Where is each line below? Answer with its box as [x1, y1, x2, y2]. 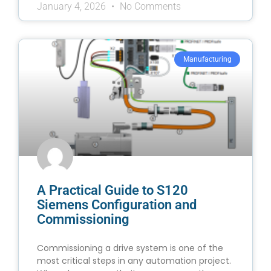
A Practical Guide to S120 [37, 183, 188, 198]
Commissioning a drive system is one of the [37, 242, 223, 255]
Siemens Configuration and [37, 197, 197, 213]
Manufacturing [183, 55, 232, 64]
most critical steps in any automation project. [37, 255, 231, 267]
